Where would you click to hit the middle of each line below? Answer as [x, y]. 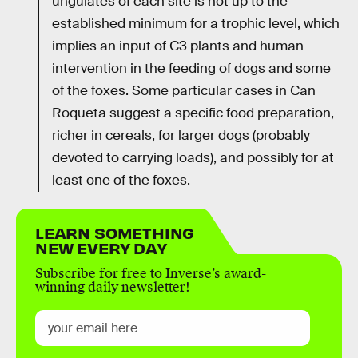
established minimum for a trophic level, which [196, 23]
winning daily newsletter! [113, 288]
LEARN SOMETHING [115, 233]
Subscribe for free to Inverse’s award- [151, 274]
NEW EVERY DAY [101, 248]
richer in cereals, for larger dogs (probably [181, 135]
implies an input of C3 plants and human [178, 46]
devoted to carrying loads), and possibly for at [193, 157]
